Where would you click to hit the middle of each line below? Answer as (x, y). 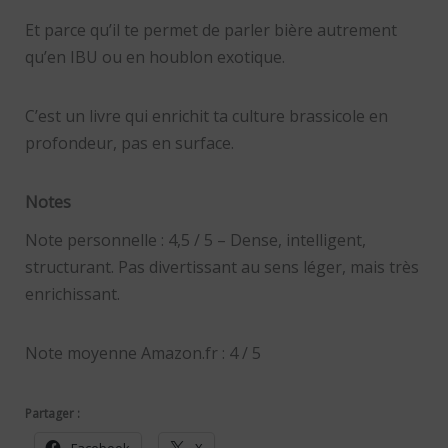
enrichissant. (72, 294)
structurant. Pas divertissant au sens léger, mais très (221, 267)
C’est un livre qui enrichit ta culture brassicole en (206, 115)
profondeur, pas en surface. (129, 142)
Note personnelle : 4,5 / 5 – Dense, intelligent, (195, 240)
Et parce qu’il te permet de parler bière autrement (210, 29)
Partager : (52, 414)
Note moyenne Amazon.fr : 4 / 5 (144, 353)
